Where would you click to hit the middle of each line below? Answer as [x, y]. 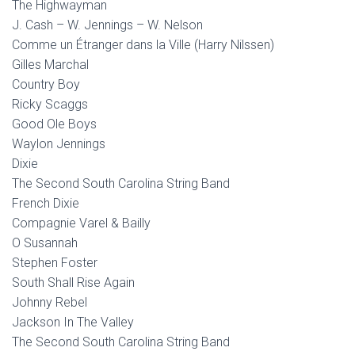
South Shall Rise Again [73, 282]
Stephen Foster [55, 263]
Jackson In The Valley [73, 322]
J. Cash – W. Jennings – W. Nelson [107, 25]
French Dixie [46, 203]
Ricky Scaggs [50, 104]
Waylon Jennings [59, 144]
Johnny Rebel [50, 302]
